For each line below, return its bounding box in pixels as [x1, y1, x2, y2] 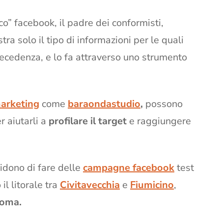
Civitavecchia [60, 178, 120, 192]
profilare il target [49, 114, 129, 128]
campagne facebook [83, 161, 174, 174]
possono [145, 97, 183, 110]
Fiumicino [130, 178, 174, 192]
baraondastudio [68, 97, 140, 110]
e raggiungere [129, 114, 191, 128]
